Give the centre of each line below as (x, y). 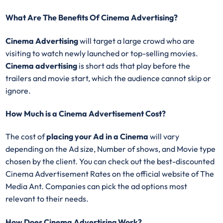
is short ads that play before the (135, 65)
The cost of (26, 137)
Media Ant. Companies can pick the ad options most (97, 186)
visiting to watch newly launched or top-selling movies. (102, 53)
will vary (164, 137)
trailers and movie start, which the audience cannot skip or (109, 78)
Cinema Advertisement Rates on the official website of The (110, 174)
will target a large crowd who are (137, 41)
